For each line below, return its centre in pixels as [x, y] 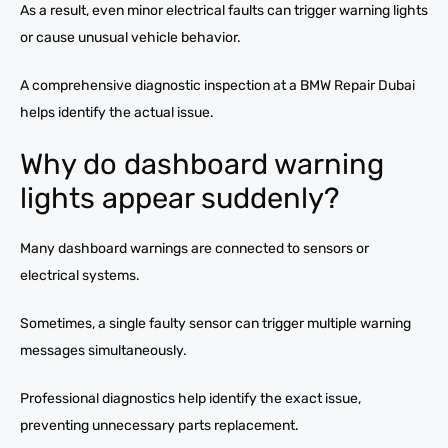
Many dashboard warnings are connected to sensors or [194, 248]
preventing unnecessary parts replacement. [159, 425]
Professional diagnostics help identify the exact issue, [190, 398]
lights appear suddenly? [179, 197]
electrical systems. [80, 275]
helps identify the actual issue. [117, 112]
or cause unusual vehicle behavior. [130, 37]
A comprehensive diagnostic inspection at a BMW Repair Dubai [217, 85]
